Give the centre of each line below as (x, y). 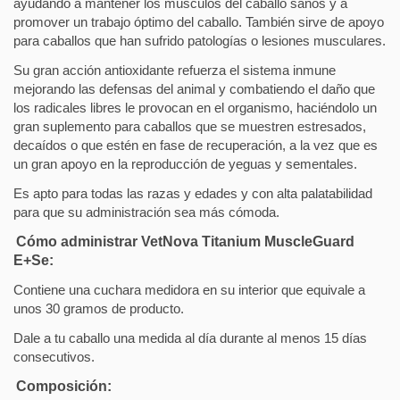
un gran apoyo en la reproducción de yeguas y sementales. (185, 164)
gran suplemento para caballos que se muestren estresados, (190, 127)
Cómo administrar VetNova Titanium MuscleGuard (185, 242)
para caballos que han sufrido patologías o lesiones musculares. (200, 41)
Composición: (64, 387)
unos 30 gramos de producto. (99, 309)
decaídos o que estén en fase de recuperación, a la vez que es (196, 146)
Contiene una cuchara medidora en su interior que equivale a (189, 290)
